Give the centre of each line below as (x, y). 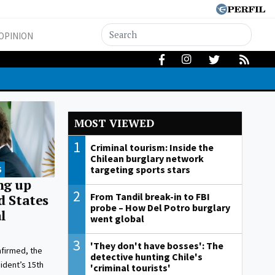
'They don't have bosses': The (157, 246)
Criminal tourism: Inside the (152, 148)
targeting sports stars (141, 170)
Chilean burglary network (147, 159)
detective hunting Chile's (147, 257)
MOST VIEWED (114, 123)
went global (118, 219)
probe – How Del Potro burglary (161, 208)
